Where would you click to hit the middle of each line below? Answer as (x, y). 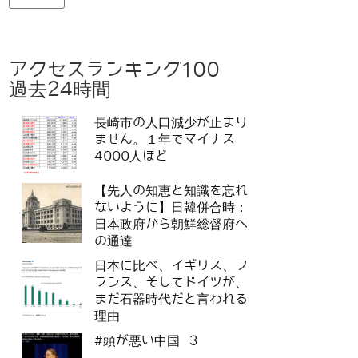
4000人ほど (131, 157)
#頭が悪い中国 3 (146, 341)
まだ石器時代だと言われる (171, 300)
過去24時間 (60, 89)
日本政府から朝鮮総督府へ (171, 225)
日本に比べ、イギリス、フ (171, 266)
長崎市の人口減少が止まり (171, 123)
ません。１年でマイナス (165, 140)
